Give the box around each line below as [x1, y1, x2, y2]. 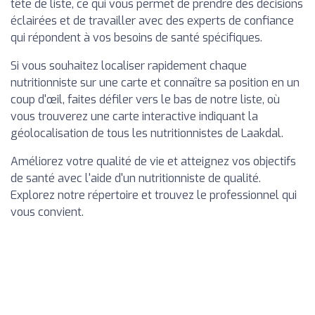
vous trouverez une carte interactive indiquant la [11, 108, 258, 124]
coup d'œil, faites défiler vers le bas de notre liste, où [11, 91, 280, 107]
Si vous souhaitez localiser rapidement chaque [11, 58, 247, 73]
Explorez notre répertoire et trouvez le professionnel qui [11, 187, 297, 202]
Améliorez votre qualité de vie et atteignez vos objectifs [11, 153, 296, 169]
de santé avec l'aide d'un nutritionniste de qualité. [11, 170, 261, 186]
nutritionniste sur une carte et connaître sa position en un [11, 75, 300, 90]
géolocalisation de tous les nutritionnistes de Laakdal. [11, 125, 283, 141]
